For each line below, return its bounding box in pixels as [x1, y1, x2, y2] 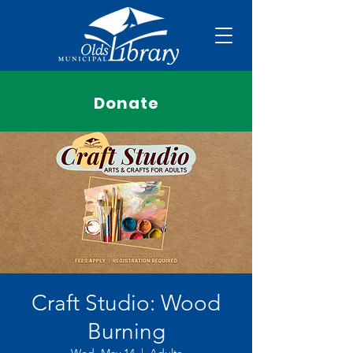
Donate [93, 92, 159, 114]
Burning [87, 318, 165, 344]
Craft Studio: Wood [32, 290, 221, 316]
